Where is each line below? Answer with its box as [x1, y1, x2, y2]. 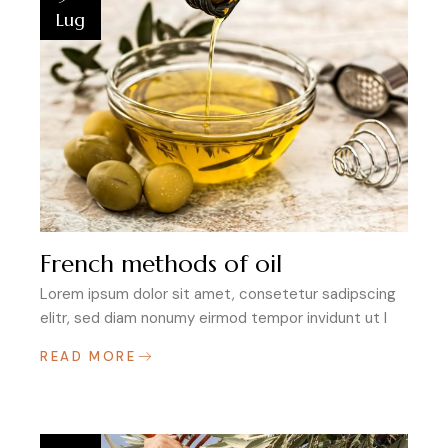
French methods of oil [40, 249, 282, 280]
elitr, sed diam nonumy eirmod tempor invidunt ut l [40, 308, 387, 329]
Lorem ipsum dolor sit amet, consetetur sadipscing [40, 284, 396, 305]
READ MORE [40, 348, 137, 366]
